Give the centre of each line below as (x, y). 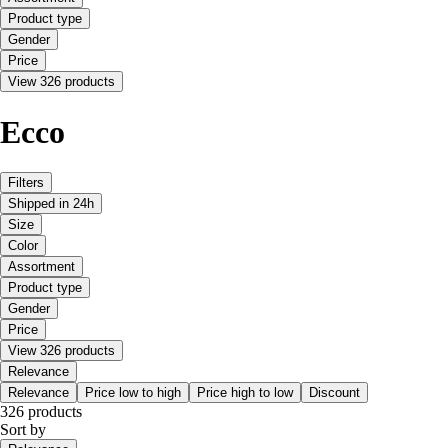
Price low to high (133, 393)
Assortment (41, 267)
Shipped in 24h (51, 204)
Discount (334, 393)
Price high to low (245, 393)
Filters (26, 183)
